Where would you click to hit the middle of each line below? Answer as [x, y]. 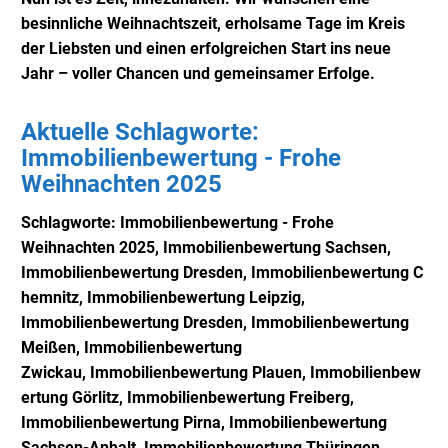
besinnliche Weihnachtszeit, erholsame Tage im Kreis [213, 23]
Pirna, [204, 422]
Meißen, [52, 347]
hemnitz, [54, 297]
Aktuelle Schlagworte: [140, 132]
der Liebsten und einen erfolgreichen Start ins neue [206, 48]
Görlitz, [97, 397]
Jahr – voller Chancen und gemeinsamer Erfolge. [198, 73]
